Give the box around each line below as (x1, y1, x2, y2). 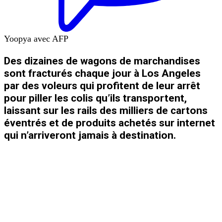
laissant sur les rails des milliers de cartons (4, 104, 208, 116)
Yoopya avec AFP (4, 33, 68, 44)
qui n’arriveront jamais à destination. (4, 128, 176, 141)
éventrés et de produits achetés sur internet (4, 116, 215, 129)
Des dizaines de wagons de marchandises (4, 54, 200, 67)
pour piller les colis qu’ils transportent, (4, 91, 187, 104)
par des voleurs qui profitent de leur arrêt (4, 79, 200, 92)
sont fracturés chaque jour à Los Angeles (4, 66, 201, 79)
